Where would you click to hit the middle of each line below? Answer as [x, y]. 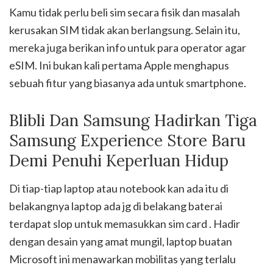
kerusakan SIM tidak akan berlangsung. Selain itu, [125, 30]
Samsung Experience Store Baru [127, 141]
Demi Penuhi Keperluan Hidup [119, 161]
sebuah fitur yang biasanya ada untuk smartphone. [128, 83]
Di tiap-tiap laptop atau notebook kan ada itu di [119, 189]
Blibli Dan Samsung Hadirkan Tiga [133, 121]
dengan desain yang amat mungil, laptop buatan [121, 242]
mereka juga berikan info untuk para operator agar [128, 48]
